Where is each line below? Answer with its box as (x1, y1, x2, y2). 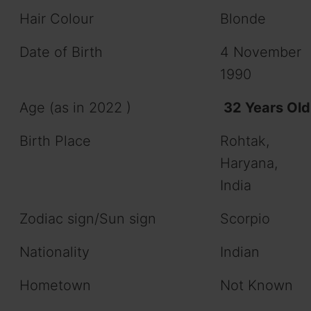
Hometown (19, 277, 91, 294)
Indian (220, 244, 260, 261)
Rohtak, (220, 133, 269, 150)
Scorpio (220, 210, 270, 228)
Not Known (220, 277, 293, 294)
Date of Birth (19, 44, 103, 61)
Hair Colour (19, 10, 94, 28)
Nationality (19, 244, 90, 261)
